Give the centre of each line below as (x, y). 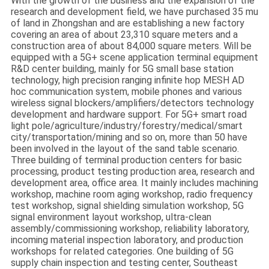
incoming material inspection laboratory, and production (127, 240)
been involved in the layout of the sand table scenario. (125, 149)
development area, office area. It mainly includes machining (134, 183)
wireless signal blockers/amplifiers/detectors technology (132, 103)
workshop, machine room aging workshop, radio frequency (131, 195)
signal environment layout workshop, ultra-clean (111, 217)
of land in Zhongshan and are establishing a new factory (127, 23)
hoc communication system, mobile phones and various (126, 92)
